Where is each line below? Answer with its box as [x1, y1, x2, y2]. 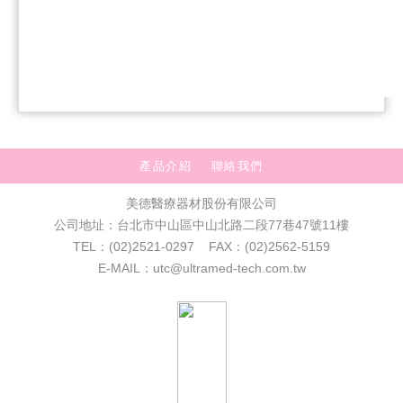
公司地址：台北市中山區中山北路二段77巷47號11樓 [54, 218, 349, 233]
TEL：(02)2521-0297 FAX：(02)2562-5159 [73, 239, 330, 255]
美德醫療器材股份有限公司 [126, 196, 277, 211]
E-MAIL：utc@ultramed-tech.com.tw [97, 261, 306, 276]
